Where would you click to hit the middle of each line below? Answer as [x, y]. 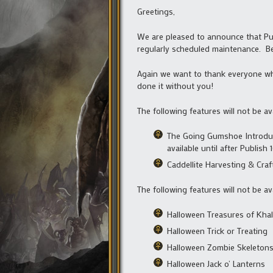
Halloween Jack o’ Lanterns [216, 263]
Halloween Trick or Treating [217, 230]
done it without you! [175, 85]
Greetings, [156, 11]
